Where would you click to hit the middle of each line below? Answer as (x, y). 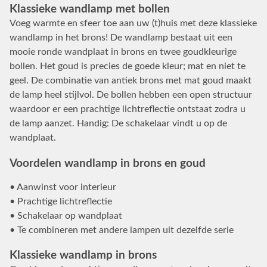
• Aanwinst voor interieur (63, 187)
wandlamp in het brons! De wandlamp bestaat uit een (121, 38)
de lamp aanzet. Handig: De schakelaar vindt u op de (118, 124)
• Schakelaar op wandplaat (66, 215)
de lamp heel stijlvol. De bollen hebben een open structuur (131, 95)
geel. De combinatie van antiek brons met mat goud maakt (131, 81)
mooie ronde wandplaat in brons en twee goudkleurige (123, 52)
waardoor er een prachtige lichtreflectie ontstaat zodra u (128, 109)
